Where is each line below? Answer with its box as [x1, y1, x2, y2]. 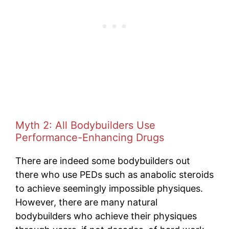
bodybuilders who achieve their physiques [15, 211, 197, 222]
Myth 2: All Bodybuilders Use [15, 119, 155, 132]
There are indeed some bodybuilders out [15, 155, 190, 167]
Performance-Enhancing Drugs [15, 131, 164, 144]
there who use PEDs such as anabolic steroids [15, 169, 214, 180]
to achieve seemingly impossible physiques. [15, 183, 203, 194]
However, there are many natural [15, 197, 157, 208]
